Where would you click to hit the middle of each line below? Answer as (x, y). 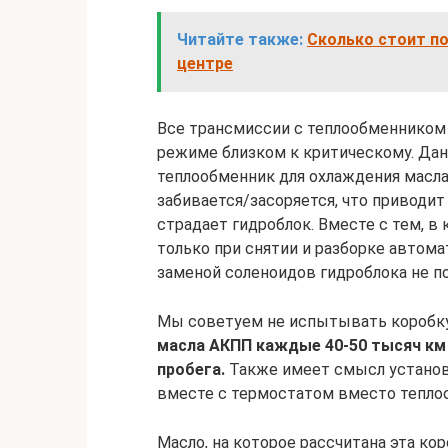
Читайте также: (240, 39)
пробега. (191, 369)
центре (205, 63)
